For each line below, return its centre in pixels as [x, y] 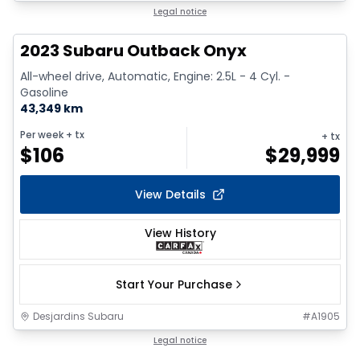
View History [180, 233]
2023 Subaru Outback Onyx [133, 51]
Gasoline [44, 93]
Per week [42, 134]
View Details [170, 194]
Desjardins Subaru [78, 316]
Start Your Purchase [174, 284]
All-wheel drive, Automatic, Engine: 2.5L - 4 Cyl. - [155, 77]
